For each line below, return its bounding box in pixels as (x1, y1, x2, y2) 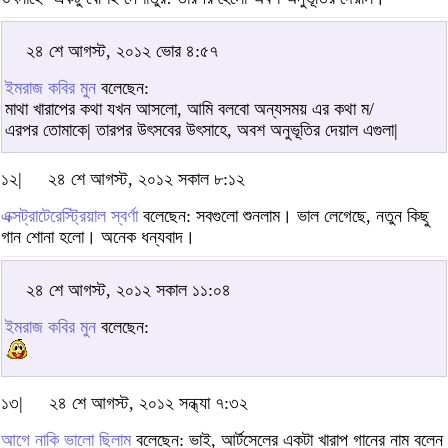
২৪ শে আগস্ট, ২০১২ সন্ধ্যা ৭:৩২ (49, 393, 248, 414)
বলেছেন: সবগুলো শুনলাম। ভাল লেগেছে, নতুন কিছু (138, 206, 429, 227)
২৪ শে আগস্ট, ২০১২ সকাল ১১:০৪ (26, 280, 231, 301)
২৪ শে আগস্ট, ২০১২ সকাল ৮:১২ (48, 169, 245, 190)
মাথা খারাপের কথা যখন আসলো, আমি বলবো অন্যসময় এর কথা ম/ (5, 99, 374, 120)
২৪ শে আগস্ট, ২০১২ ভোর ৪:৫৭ (26, 41, 218, 62)
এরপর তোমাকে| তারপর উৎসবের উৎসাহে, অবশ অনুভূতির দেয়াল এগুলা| (5, 120, 398, 141)
